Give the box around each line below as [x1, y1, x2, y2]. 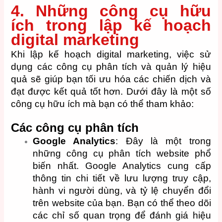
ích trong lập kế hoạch [11, 16, 211, 34]
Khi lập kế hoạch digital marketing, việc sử [11, 49, 211, 59]
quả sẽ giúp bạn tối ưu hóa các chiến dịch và [11, 73, 211, 84]
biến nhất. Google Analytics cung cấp [33, 160, 211, 171]
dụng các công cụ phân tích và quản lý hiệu [11, 61, 211, 72]
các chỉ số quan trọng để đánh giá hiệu [33, 210, 211, 221]
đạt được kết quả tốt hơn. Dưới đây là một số [11, 86, 211, 97]
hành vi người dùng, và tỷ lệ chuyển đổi [33, 185, 211, 196]
